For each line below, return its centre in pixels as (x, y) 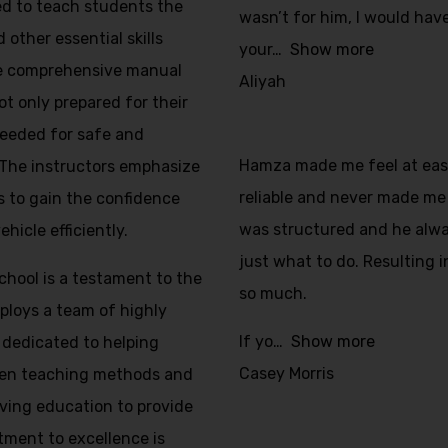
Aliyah (262, 81)
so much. (273, 293)
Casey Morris (286, 373)
